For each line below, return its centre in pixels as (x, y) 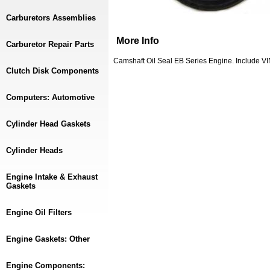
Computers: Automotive (50, 97)
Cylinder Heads (34, 150)
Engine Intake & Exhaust (52, 177)
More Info (138, 41)
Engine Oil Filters (39, 212)
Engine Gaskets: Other (48, 239)
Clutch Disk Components (52, 71)
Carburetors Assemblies (51, 18)
